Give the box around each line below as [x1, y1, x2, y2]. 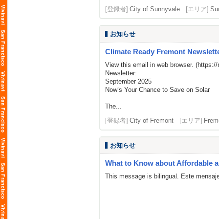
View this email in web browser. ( [105, 61, 197, 68]
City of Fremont [130, 117, 174, 124]
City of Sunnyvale [130, 5, 180, 13]
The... [105, 103, 122, 110]
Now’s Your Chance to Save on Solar [105, 86, 210, 93]
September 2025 [105, 78, 152, 85]
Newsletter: [105, 69, 137, 77]
